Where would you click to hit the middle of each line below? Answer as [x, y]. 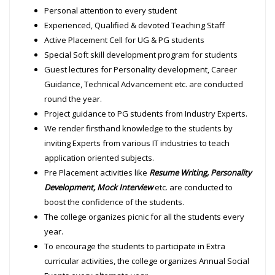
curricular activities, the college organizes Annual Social [147, 261]
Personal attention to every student [111, 10]
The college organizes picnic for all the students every [145, 216]
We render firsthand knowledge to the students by [139, 128]
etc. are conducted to [193, 187]
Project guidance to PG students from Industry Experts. [146, 113]
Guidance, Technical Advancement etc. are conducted [144, 84]
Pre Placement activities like [97, 172]
